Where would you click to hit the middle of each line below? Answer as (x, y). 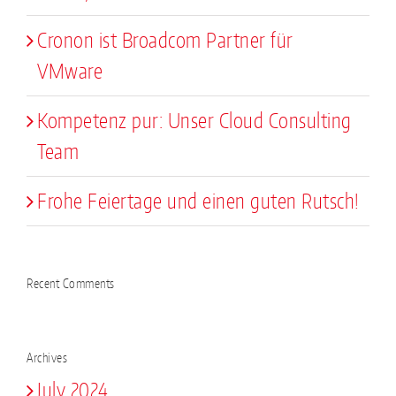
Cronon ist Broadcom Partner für (165, 39)
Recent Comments (71, 283)
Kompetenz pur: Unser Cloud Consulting (194, 120)
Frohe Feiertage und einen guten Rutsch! (198, 200)
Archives (47, 357)
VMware (70, 70)
